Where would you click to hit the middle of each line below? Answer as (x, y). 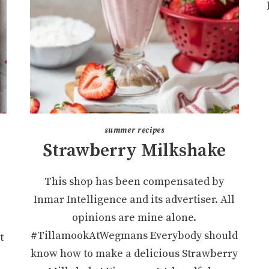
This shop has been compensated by (134, 181)
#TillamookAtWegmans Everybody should (134, 235)
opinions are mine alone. (134, 217)
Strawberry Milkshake (134, 150)
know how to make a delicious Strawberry (134, 253)
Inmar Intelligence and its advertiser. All (134, 199)
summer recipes (134, 130)
